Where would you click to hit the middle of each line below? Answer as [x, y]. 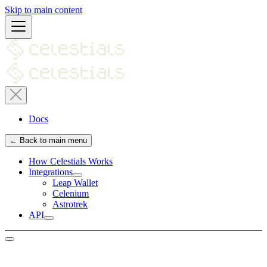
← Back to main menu [48, 140]
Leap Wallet [75, 183]
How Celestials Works [71, 161]
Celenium [71, 193]
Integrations [51, 172]
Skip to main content [44, 10]
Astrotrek [70, 204]
